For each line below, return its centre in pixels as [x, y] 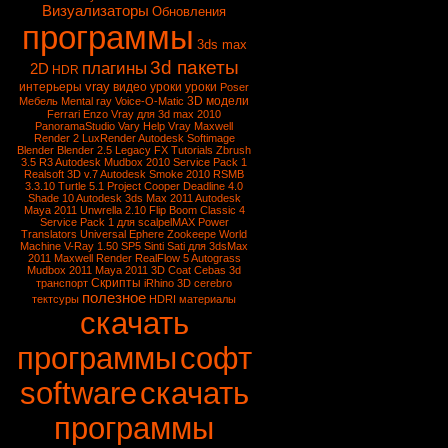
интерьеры [51, 87]
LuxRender [109, 138]
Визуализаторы [96, 11]
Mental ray [87, 101]
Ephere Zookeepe [173, 234]
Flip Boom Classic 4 [197, 210]
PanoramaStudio [75, 126]
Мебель [39, 101]
